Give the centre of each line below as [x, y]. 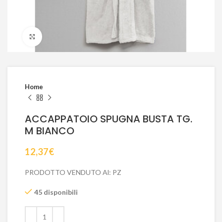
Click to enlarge [67, 37]
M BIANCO [50, 131]
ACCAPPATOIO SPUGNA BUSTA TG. [109, 119]
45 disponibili [56, 192]
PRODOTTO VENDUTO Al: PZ [73, 172]
